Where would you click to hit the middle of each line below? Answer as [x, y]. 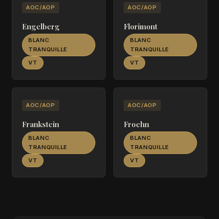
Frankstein [41, 124]
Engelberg [41, 26]
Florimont [141, 26]
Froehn [136, 124]
